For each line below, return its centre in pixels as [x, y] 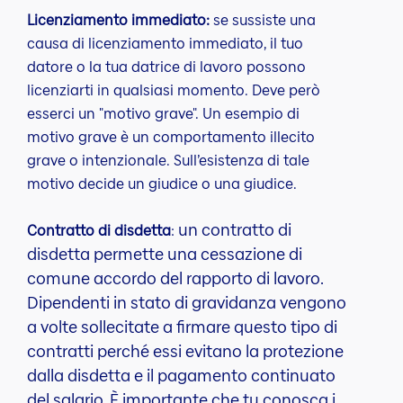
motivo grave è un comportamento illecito [171, 137]
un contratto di [235, 229]
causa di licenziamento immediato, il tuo [165, 43]
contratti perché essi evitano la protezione [185, 351]
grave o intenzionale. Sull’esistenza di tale [168, 160]
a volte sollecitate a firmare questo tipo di [182, 327]
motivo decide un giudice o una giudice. [162, 184]
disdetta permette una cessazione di [165, 254]
